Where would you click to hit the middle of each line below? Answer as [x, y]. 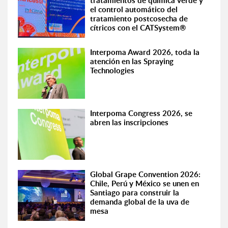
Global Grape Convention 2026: [146, 174]
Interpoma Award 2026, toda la [145, 52]
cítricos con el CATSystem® [138, 28]
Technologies [112, 70]
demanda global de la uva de [140, 202]
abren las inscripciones [130, 122]
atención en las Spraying [132, 61]
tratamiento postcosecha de [139, 19]
